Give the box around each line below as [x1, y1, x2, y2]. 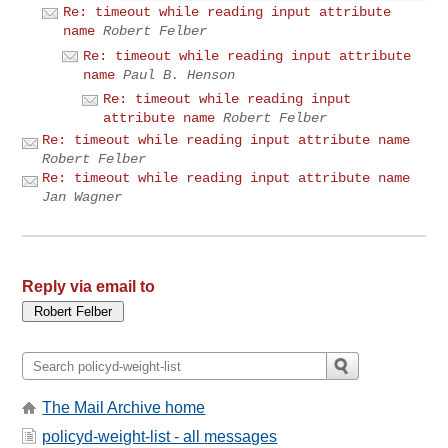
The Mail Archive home [42, 399, 206, 417]
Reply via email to [22, 278, 156, 296]
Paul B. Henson [123, 66, 236, 83]
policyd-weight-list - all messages [42, 427, 278, 445]
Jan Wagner [42, 189, 123, 206]
